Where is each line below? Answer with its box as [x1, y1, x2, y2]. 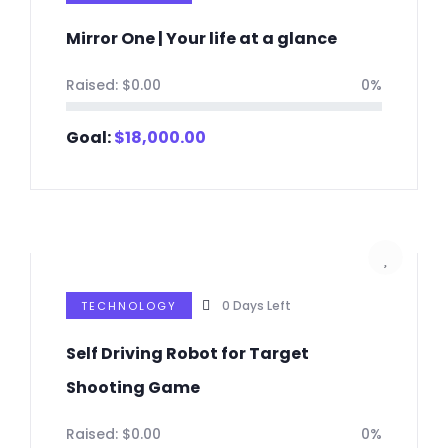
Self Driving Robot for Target [66, 342, 309, 366]
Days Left [233, 297, 291, 315]
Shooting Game [66, 376, 200, 400]
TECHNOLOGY [81, 298, 177, 315]
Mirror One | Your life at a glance [66, 27, 337, 51]
